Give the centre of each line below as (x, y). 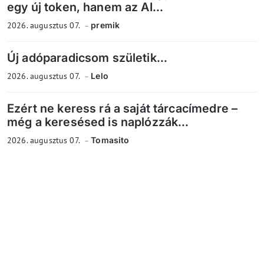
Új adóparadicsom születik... (88, 58)
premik (105, 25)
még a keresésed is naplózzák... (98, 122)
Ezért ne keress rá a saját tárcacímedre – (123, 109)
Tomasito (110, 140)
